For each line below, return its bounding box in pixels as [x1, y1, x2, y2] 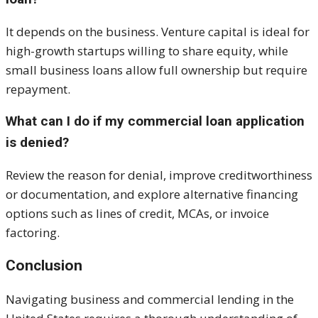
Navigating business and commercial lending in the [6, 291, 294, 308]
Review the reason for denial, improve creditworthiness [6, 167, 312, 184]
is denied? [6, 134, 69, 151]
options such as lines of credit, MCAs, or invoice [6, 205, 269, 222]
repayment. [6, 81, 70, 98]
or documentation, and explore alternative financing [6, 186, 298, 203]
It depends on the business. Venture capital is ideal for [6, 23, 309, 40]
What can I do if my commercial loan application [6, 113, 305, 130]
